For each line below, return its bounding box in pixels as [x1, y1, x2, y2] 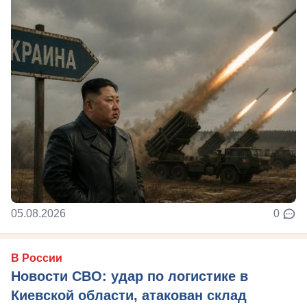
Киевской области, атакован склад [11, 287, 247, 303]
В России [11, 251, 62, 264]
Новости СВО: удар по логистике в [11, 268, 248, 284]
